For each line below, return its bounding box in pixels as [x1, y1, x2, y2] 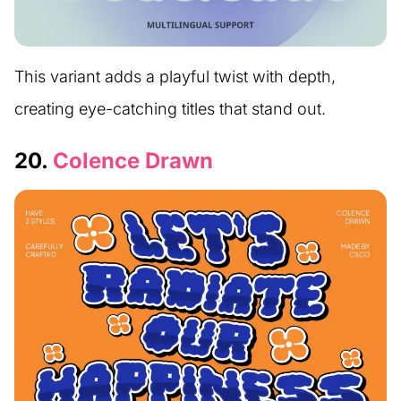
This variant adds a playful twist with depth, [14, 66, 336, 86]
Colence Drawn [53, 147, 213, 174]
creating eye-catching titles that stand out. [14, 98, 326, 118]
